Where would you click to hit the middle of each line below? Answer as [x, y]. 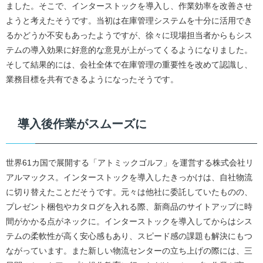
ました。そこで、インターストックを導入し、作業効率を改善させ [129, 6]
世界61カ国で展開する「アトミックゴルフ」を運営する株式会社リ [130, 163]
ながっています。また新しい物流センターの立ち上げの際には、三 [129, 251]
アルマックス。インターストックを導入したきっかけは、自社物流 [129, 177]
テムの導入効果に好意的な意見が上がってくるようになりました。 [129, 50]
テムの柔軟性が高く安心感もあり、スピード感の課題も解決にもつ [129, 236]
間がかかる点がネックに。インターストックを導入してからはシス [129, 221]
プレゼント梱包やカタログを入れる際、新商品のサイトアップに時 [129, 207]
